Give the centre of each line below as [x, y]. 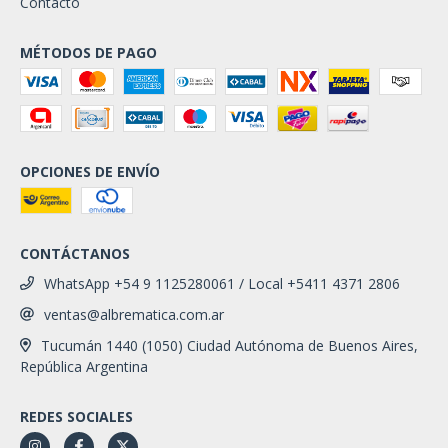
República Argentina [84, 366]
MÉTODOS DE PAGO [88, 53]
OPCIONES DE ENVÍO [90, 172]
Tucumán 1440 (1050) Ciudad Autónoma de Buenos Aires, [229, 345]
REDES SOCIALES [76, 416]
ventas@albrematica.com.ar [134, 314]
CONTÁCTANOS [75, 254]
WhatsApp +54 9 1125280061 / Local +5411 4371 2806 [222, 284]
